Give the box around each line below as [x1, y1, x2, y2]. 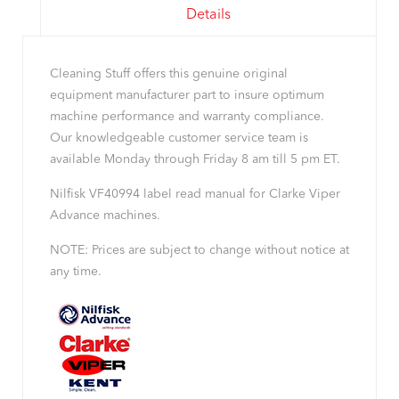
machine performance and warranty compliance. [50, 110, 324, 124]
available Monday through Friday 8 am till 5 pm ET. [50, 153, 340, 167]
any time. [50, 265, 102, 279]
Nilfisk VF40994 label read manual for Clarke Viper [50, 188, 340, 201]
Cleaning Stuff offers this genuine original [50, 68, 288, 81]
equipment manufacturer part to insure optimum [50, 89, 324, 102]
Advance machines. [50, 209, 160, 223]
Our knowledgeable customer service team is [50, 132, 308, 145]
